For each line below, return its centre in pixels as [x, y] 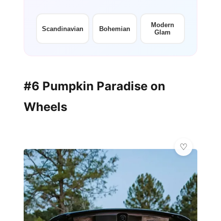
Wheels [45, 107]
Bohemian [115, 29]
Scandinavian [63, 29]
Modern [163, 25]
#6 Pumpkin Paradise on [94, 86]
